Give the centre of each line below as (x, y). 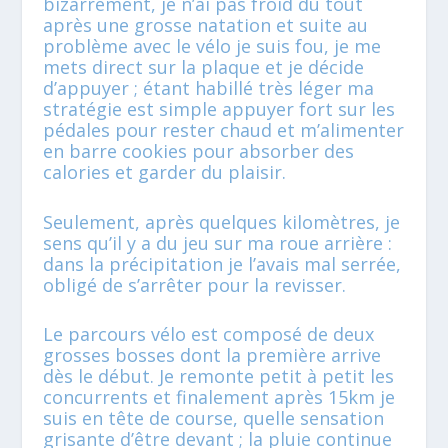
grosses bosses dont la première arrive (211, 355)
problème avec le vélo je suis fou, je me (211, 45)
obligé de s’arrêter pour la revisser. (194, 284)
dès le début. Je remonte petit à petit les (218, 376)
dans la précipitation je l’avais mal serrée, (221, 263)
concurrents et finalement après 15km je (218, 397)
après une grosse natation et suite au (205, 24)
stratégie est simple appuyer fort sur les (218, 108)
